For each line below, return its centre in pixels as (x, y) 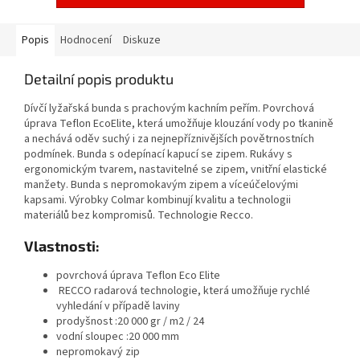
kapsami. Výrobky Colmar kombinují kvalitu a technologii (157, 200)
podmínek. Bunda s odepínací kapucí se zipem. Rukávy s (158, 155)
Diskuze (142, 41)
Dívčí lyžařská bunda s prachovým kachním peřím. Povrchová (169, 109)
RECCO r (77, 291)
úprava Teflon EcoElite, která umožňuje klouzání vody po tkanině (179, 124)
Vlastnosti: (62, 246)
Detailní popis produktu (99, 79)
